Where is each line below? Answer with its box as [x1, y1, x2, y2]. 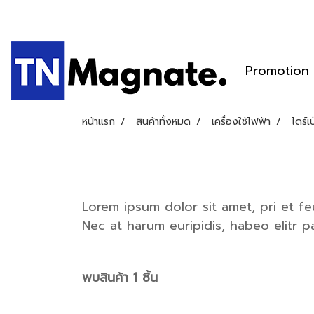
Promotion [245, 60, 309, 81]
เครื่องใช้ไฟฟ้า [212, 114, 271, 129]
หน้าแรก [82, 114, 115, 129]
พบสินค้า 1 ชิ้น [82, 268, 158, 287]
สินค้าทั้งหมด [136, 114, 191, 129]
